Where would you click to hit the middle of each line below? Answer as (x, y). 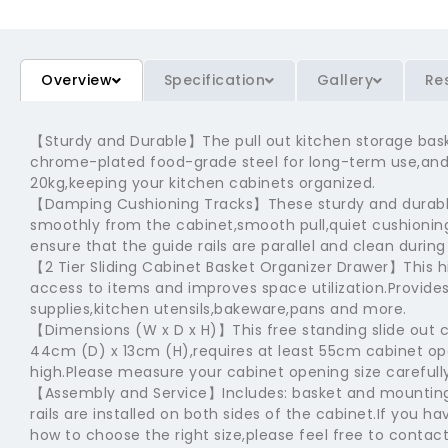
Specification (214, 80)
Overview (76, 80)
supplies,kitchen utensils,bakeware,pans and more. (218, 309)
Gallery (344, 80)
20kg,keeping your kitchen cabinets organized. (203, 183)
